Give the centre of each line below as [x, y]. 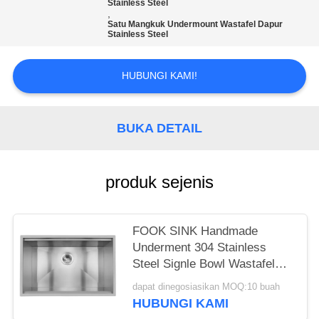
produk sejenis [159, 182]
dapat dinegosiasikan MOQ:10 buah [206, 287]
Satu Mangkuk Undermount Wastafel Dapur [195, 25]
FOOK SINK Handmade [195, 231]
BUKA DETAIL [159, 128]
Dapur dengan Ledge [188, 281]
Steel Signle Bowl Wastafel [204, 264]
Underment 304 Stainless [200, 248]
